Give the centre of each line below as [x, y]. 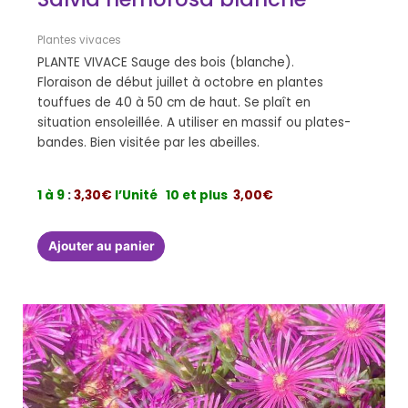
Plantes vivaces [80, 41]
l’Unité [137, 195]
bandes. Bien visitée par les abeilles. [149, 142]
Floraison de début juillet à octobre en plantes [181, 82]
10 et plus [197, 195]
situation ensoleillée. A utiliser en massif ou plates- [194, 122]
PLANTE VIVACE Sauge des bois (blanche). [166, 62]
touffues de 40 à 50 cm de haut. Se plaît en [174, 102]
